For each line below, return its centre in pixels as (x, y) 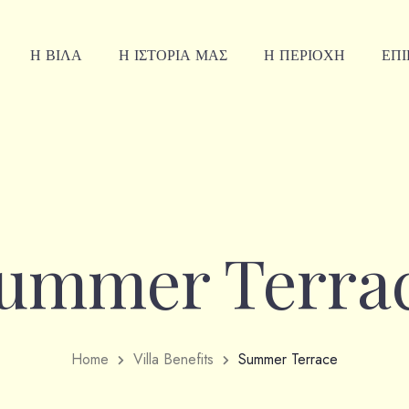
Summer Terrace (288, 359)
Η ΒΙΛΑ (57, 55)
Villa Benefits (173, 359)
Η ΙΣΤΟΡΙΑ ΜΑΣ (173, 55)
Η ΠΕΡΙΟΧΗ (305, 55)
